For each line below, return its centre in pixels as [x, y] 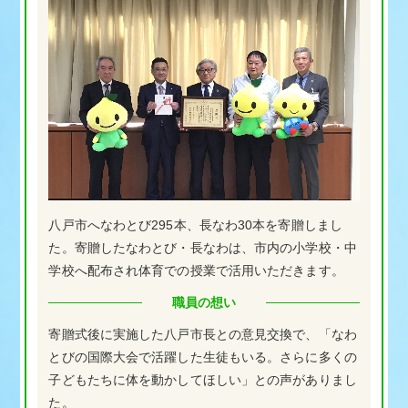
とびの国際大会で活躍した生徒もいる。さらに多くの [203, 357]
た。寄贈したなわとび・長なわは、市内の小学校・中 [203, 247]
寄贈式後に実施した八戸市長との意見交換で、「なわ [203, 334]
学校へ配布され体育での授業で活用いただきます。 [196, 270]
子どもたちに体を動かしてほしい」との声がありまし [203, 379]
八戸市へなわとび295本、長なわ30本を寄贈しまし [195, 224]
